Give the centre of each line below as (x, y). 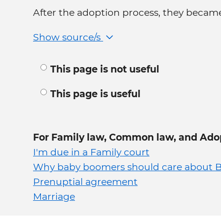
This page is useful (95, 94)
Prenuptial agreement (85, 182)
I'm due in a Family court (91, 152)
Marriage (54, 196)
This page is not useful (105, 69)
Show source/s (68, 37)
